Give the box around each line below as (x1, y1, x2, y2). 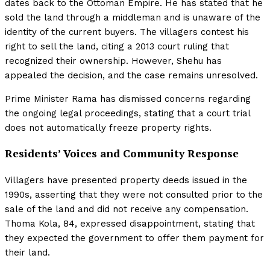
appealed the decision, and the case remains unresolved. (5, 69, 258, 81)
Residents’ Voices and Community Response (5, 146, 239, 161)
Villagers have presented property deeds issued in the (5, 174, 247, 186)
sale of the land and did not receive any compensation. (5, 203, 248, 215)
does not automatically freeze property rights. (5, 122, 212, 133)
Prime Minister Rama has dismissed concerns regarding (5, 93, 251, 104)
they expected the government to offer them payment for (5, 232, 264, 243)
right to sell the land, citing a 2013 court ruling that (5, 40, 229, 52)
